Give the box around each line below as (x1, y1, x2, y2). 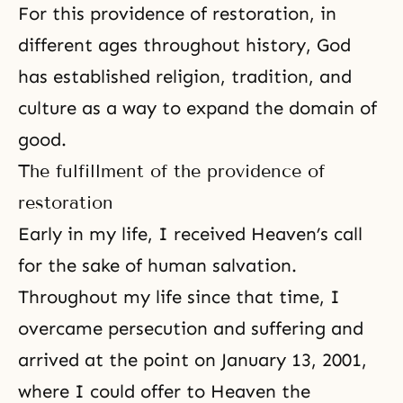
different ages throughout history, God (18, 33, 351, 56)
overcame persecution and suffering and (18, 317, 363, 339)
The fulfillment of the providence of (18, 159, 325, 182)
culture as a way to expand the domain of (18, 96, 377, 119)
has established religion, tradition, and (18, 65, 352, 87)
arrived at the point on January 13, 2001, (18, 348, 367, 371)
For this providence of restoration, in (18, 2, 336, 24)
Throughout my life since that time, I (18, 285, 340, 308)
